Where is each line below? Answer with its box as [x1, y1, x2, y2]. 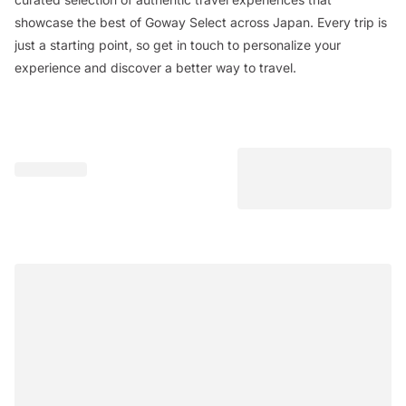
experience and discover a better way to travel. [14, 60, 296, 75]
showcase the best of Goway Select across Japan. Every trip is [14, 14, 387, 30]
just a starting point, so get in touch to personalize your [14, 37, 341, 53]
